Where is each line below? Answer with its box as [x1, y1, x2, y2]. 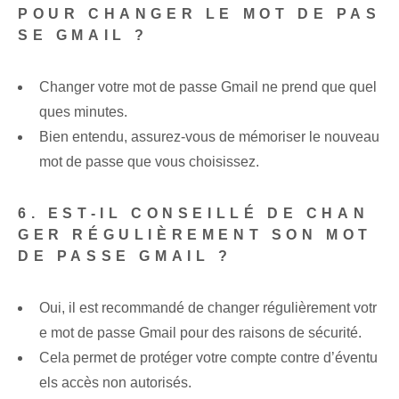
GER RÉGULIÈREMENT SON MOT [18, 227, 373, 243]
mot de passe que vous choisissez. [39, 154, 259, 170]
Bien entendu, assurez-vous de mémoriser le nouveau [39, 129, 379, 145]
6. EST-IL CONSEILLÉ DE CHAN [18, 206, 370, 222]
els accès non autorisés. [39, 375, 191, 391]
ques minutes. [39, 104, 127, 120]
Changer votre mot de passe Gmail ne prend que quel [39, 79, 377, 95]
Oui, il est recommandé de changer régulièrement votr [39, 300, 377, 316]
